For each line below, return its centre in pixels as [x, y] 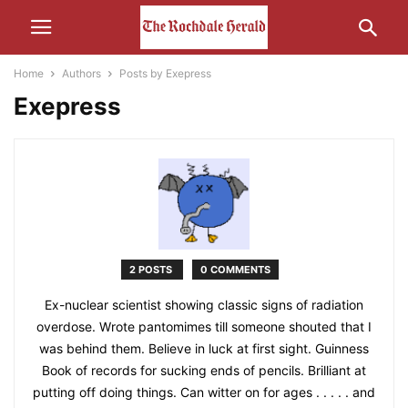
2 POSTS [152, 270]
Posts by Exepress [165, 73]
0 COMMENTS [235, 270]
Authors [82, 73]
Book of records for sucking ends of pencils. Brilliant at [204, 370]
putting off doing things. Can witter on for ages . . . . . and [204, 392]
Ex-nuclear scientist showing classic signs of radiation [204, 305]
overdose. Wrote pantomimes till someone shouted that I [204, 326]
